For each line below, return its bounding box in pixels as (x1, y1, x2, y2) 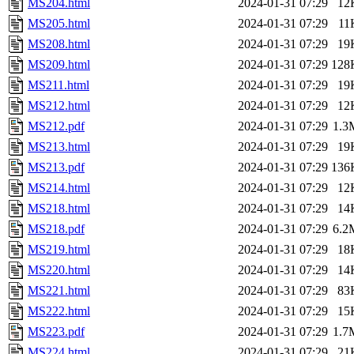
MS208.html (28, 37, 90, 51)
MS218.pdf (28, 222, 85, 236)
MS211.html (28, 78, 89, 92)
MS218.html (28, 201, 90, 216)
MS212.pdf (28, 119, 85, 134)
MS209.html (28, 58, 90, 72)
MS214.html (28, 181, 90, 195)
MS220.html (28, 263, 90, 277)
